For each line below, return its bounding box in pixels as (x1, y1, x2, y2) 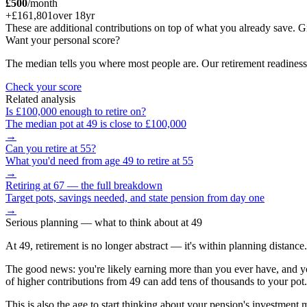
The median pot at (5, 117, 86, 130)
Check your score (5, 80, 82, 93)
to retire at (134, 154, 182, 167)
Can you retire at (5, 142, 80, 154)
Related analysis (5, 93, 75, 105)
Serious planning (5, 216, 78, 228)
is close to (97, 117, 145, 130)
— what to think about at (78, 216, 191, 228)
